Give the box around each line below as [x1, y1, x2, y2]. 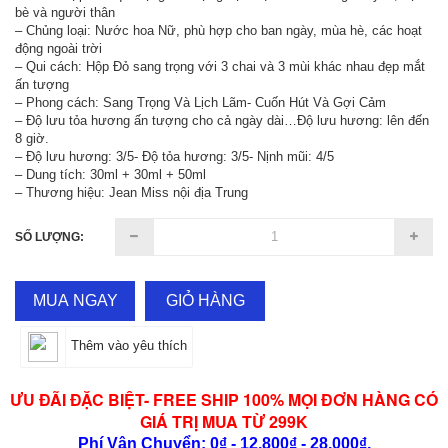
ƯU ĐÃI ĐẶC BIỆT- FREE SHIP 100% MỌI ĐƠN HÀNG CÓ [10, 387, 438, 411]
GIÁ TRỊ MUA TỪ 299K [140, 409, 308, 433]
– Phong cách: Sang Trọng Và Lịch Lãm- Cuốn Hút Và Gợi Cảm [15, 94, 390, 110]
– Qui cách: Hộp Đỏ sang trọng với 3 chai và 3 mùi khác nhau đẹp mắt [15, 58, 425, 74]
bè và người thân [15, 4, 115, 20]
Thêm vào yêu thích [71, 338, 187, 354]
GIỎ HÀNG [165, 291, 245, 309]
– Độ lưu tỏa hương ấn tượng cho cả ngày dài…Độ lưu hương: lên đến [15, 112, 429, 128]
